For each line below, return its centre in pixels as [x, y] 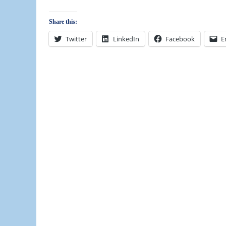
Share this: [63, 22]
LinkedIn [126, 39]
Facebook [180, 39]
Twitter [76, 39]
